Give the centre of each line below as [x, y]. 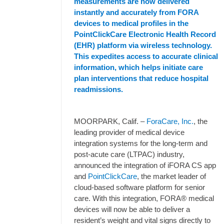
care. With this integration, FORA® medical [144, 198]
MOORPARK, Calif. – [110, 121]
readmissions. [98, 89]
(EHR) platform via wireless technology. [143, 45]
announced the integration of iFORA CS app [145, 165]
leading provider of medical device [129, 132]
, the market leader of [171, 176]
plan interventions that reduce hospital [141, 78]
